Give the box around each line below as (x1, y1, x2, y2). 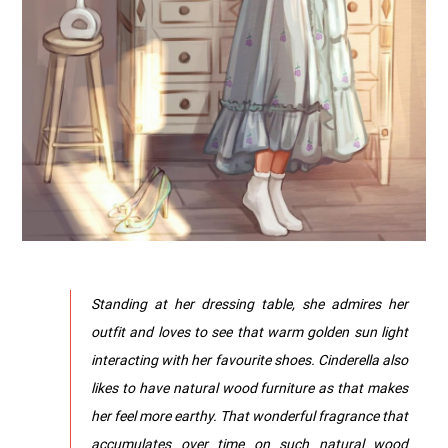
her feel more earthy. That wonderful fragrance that (91, 405, 408, 425)
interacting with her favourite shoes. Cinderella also (91, 349, 408, 369)
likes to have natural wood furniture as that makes (91, 377, 408, 397)
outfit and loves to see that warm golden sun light (91, 321, 408, 341)
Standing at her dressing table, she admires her (91, 293, 408, 313)
